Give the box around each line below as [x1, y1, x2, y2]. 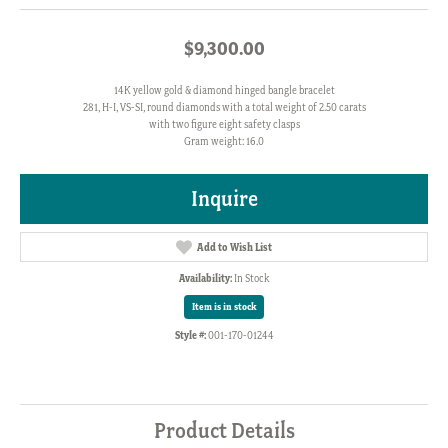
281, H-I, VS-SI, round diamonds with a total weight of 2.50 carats [82, 100, 366, 114]
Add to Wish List [196, 239, 272, 254]
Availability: [179, 271, 232, 285]
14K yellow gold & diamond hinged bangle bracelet [113, 83, 335, 97]
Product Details [153, 416, 295, 444]
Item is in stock [192, 299, 256, 313]
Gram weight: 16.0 [184, 134, 264, 148]
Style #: [174, 328, 206, 342]
